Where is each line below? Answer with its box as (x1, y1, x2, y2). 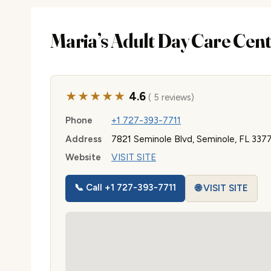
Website (65, 152, 101, 163)
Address (65, 133, 102, 145)
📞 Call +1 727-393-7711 (74, 182, 177, 194)
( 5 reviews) (145, 92, 194, 103)
